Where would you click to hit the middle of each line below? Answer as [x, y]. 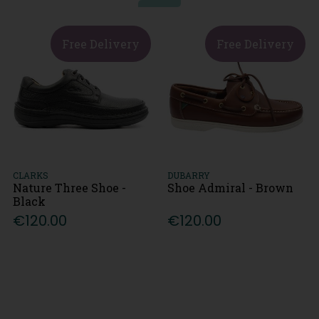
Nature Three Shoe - [70, 187]
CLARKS [31, 175]
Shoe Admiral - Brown [231, 187]
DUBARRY [189, 175]
